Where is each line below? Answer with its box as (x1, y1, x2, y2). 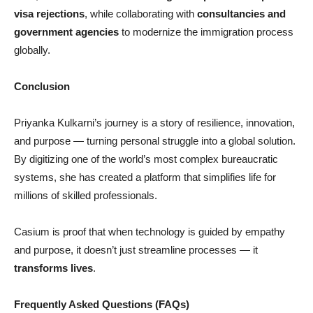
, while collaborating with (85, 8, 197, 20)
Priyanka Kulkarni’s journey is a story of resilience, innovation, (14, 117, 295, 129)
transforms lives (14, 262, 93, 275)
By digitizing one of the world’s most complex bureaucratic (14, 153, 278, 166)
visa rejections (14, 8, 85, 20)
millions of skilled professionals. (14, 189, 157, 202)
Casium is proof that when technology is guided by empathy (14, 226, 285, 238)
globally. (14, 44, 50, 57)
